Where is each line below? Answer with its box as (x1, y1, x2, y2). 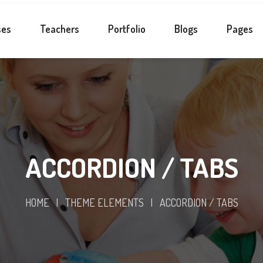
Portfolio (108, 22, 146, 35)
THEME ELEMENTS (65, 196, 144, 209)
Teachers (40, 22, 79, 35)
